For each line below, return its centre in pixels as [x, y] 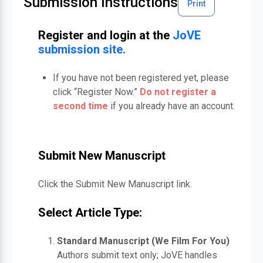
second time [80, 106]
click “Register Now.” [96, 92]
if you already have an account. [171, 106]
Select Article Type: [90, 213]
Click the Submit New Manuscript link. [115, 184]
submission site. [82, 49]
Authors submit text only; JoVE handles [137, 255]
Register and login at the [105, 35]
